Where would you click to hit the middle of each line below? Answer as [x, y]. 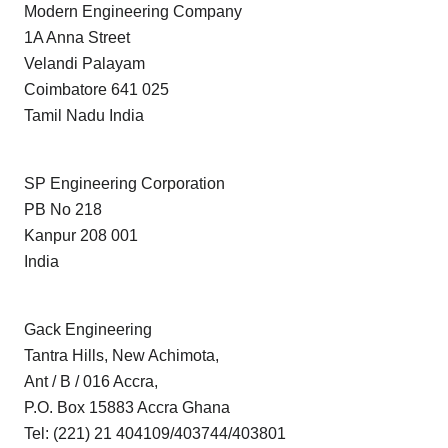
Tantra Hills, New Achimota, [121, 356]
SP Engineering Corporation [124, 184]
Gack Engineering [88, 330]
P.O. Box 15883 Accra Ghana [127, 408]
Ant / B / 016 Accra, [91, 382]
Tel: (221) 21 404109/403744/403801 [155, 434]
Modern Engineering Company [133, 12]
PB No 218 [63, 210]
